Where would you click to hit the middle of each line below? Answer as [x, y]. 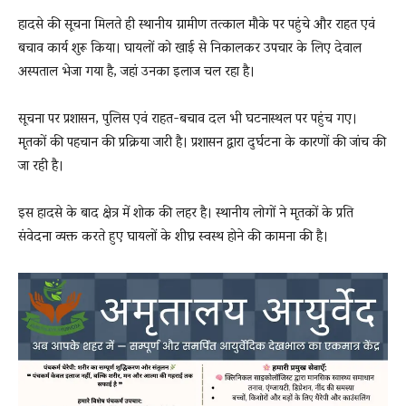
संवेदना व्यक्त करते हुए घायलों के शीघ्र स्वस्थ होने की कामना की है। [173, 238]
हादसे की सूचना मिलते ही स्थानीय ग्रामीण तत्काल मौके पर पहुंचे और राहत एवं [197, 26]
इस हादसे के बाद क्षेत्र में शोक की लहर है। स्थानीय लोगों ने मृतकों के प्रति [186, 214]
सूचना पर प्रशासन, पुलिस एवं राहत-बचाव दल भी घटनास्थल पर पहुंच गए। [188, 120]
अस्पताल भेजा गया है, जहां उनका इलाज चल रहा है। [136, 73]
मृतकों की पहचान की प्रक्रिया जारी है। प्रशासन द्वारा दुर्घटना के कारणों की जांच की [202, 144]
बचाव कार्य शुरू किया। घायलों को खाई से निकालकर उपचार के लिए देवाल [190, 49]
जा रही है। [41, 167]
